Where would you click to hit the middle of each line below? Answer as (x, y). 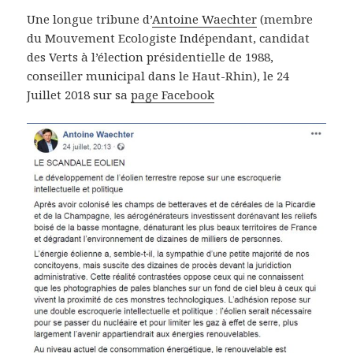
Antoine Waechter (205, 19)
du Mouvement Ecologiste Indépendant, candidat (169, 37)
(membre (285, 19)
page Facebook (173, 94)
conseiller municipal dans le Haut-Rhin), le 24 (158, 75)
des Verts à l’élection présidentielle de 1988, (150, 56)
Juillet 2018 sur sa (79, 94)
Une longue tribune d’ (90, 19)
